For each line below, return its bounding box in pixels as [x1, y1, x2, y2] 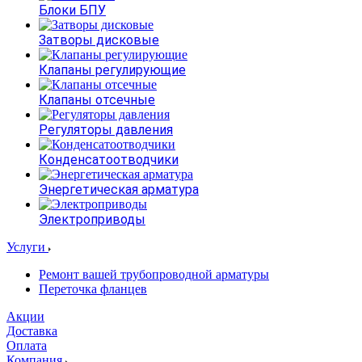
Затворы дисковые [39, 32, 159, 48]
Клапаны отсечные [39, 92, 155, 107]
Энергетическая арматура [39, 182, 199, 197]
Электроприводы [39, 212, 145, 227]
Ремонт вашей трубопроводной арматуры [39, 267, 269, 281]
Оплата [6, 339, 47, 352]
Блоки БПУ [39, 2, 106, 18]
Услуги [6, 240, 48, 254]
